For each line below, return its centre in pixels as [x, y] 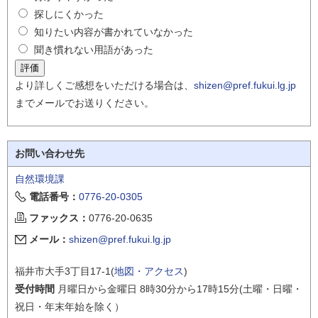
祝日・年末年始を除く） [70, 306]
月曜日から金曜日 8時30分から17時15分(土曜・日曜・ [179, 289]
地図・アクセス [149, 271]
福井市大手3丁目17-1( [65, 271]
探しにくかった [69, 14]
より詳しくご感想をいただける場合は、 [104, 85]
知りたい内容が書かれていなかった [114, 32]
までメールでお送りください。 [84, 103]
